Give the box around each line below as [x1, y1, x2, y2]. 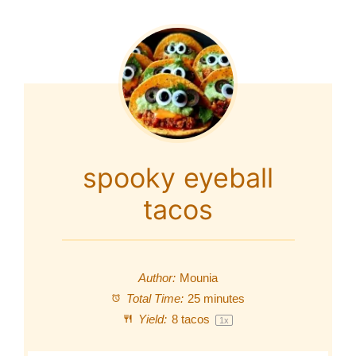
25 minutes [188, 292, 246, 306]
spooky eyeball [83, 161, 273, 195]
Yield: [135, 313, 167, 327]
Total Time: [122, 292, 184, 306]
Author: [137, 272, 176, 285]
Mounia [180, 272, 219, 285]
